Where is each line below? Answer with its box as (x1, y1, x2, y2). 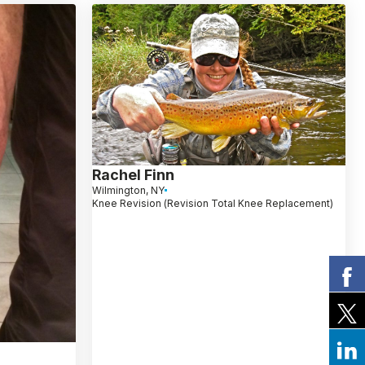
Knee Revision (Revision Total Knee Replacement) (91, 196, 333, 209)
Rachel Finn (91, 165, 174, 183)
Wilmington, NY (91, 183, 165, 196)
